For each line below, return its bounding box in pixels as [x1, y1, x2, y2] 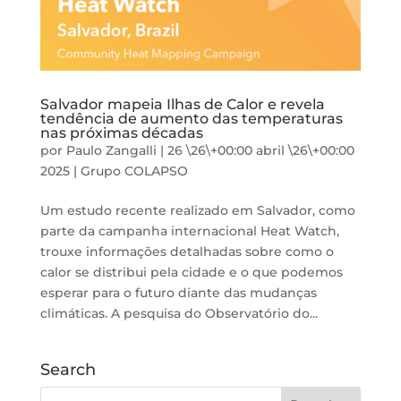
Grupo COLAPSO [80, 163, 188, 180]
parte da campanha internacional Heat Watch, [39, 223, 339, 240]
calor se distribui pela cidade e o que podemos [39, 264, 343, 281]
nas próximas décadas [39, 124, 203, 142]
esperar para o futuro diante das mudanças [39, 285, 317, 302]
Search [39, 360, 96, 380]
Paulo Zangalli [65, 142, 157, 159]
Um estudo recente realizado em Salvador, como [39, 202, 355, 219]
